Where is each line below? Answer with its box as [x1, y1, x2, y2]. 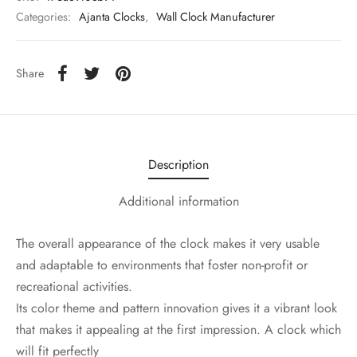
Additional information [118, 192, 239, 211]
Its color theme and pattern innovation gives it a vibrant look [16, 298, 337, 317]
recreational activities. [16, 277, 132, 296]
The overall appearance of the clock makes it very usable [16, 233, 320, 253]
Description [148, 155, 209, 175]
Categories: [16, 9, 74, 25]
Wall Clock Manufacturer [156, 9, 275, 25]
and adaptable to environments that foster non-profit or [16, 255, 308, 274]
